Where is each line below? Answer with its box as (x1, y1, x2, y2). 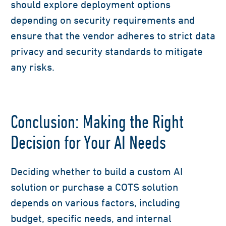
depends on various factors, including (11, 197, 180, 209)
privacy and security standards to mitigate (11, 45, 203, 58)
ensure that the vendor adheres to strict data (11, 30, 215, 42)
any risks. (11, 61, 54, 73)
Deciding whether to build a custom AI (11, 165, 183, 178)
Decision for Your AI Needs (11, 132, 166, 153)
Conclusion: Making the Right (11, 111, 184, 133)
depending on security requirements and (11, 14, 195, 26)
